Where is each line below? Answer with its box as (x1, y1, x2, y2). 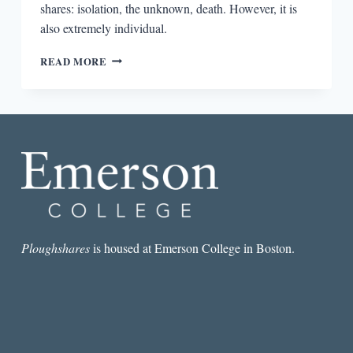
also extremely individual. (39, 19, 167, 36)
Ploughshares (20, 240, 90, 257)
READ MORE (39, 54, 107, 69)
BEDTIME (106, 144, 159, 159)
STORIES (106, 81, 154, 96)
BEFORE (106, 128, 152, 143)
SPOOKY (106, 65, 152, 80)
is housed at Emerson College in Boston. (89, 240, 295, 257)
